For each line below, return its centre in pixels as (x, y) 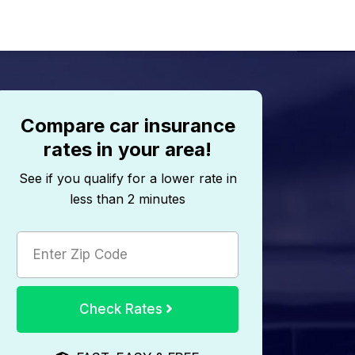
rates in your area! (128, 149)
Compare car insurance (128, 126)
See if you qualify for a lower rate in (128, 178)
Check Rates (121, 309)
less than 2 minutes (128, 199)
